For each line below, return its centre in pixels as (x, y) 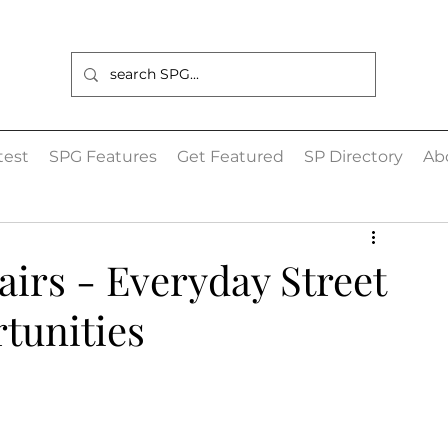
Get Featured (230, 156)
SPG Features (102, 156)
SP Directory (353, 156)
